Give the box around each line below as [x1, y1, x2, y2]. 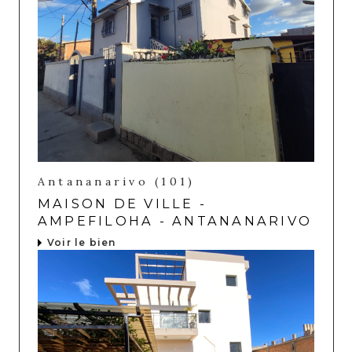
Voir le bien [47, 236, 116, 249]
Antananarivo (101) [38, 174, 196, 189]
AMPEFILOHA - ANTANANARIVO [38, 213, 313, 229]
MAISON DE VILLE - [38, 196, 207, 212]
